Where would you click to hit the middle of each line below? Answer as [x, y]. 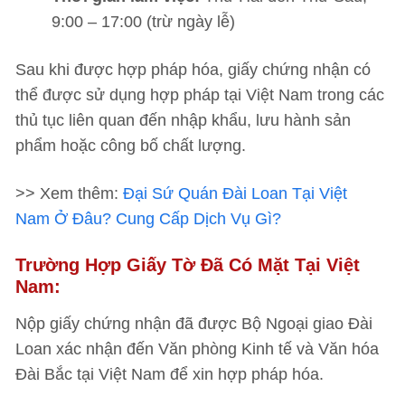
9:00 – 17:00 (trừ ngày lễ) [143, 22]
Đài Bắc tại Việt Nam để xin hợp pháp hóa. [170, 374]
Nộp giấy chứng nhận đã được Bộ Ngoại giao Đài [194, 324]
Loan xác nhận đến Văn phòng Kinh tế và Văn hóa [197, 349]
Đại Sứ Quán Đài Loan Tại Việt [235, 193]
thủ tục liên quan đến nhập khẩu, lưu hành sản [183, 120]
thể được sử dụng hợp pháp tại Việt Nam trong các [200, 95]
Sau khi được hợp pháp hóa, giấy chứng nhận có [193, 70]
